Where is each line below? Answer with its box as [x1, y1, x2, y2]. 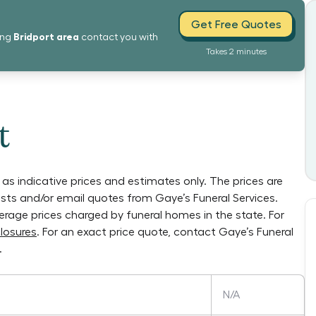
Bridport [13, 32, 54, 42]
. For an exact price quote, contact [37, 226, 219, 238]
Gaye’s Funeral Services [155, 193, 275, 204]
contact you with [81, 32, 158, 42]
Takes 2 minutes [205, 47, 267, 56]
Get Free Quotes [190, 18, 281, 30]
